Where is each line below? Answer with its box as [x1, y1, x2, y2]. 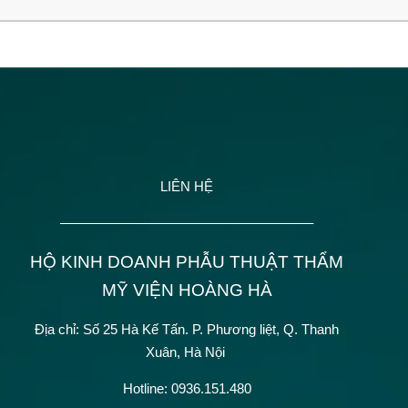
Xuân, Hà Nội [145, 344, 229, 361]
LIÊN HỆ [160, 178, 213, 195]
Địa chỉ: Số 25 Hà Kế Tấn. [35, 321, 189, 338]
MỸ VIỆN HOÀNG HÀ [101, 280, 272, 301]
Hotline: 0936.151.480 [122, 381, 251, 397]
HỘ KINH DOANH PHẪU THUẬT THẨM [30, 252, 343, 272]
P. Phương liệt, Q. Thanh [192, 321, 339, 338]
